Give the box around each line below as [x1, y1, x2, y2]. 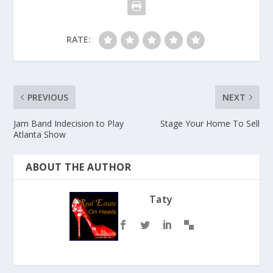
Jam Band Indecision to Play [13, 118, 124, 130]
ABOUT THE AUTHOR [26, 160, 132, 174]
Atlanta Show [13, 129, 66, 141]
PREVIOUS [27, 91, 69, 104]
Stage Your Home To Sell [160, 118, 260, 130]
